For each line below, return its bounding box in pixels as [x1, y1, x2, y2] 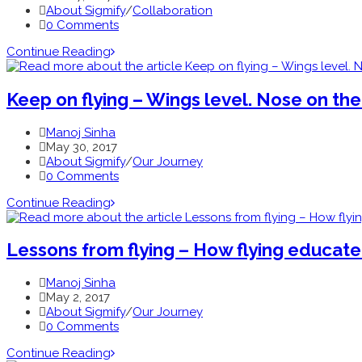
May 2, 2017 [46, 290, 110, 305]
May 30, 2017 [46, 139, 117, 154]
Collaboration [133, 3, 213, 19]
